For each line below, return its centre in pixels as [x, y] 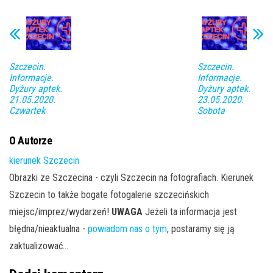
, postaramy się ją [201, 229]
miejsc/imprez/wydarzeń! [60, 211]
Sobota [211, 110]
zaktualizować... [39, 246]
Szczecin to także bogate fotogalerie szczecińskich [109, 194]
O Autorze [31, 140]
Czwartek [27, 110]
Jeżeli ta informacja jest [190, 211]
